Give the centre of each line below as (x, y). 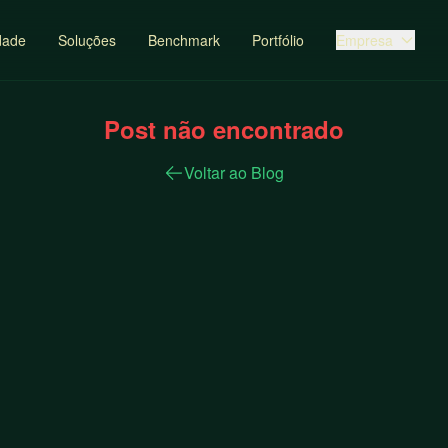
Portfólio (277, 40)
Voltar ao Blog (234, 172)
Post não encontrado (224, 129)
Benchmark (183, 40)
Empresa (364, 40)
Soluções (86, 40)
